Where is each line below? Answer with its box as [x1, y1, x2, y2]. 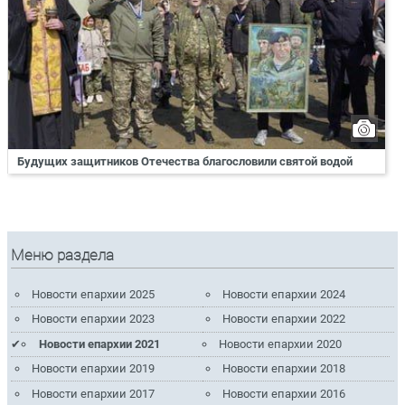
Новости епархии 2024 [222, 287, 346, 301]
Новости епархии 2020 [219, 336, 343, 351]
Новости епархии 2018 [222, 362, 346, 376]
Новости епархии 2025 [31, 287, 155, 301]
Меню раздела [11, 247, 115, 265]
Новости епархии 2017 [31, 386, 155, 400]
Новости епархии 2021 [38, 336, 160, 351]
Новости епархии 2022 [222, 312, 346, 326]
